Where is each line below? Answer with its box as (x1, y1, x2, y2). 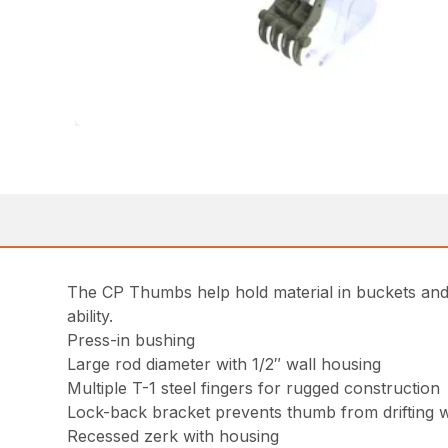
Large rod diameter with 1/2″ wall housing (67, 353, 382, 374)
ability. (67, 305, 114, 326)
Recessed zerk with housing (67, 425, 280, 446)
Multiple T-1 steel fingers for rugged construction (67, 377, 441, 398)
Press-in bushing (67, 329, 196, 350)
